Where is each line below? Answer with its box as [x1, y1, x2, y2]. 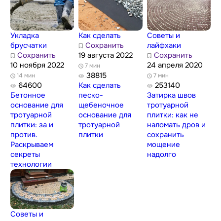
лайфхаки [147, 40, 182, 51]
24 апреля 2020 [147, 60, 203, 71]
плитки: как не [147, 110, 199, 120]
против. [10, 130, 37, 140]
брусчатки [10, 40, 47, 51]
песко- [78, 90, 104, 101]
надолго [147, 149, 177, 160]
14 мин [15, 72, 35, 80]
